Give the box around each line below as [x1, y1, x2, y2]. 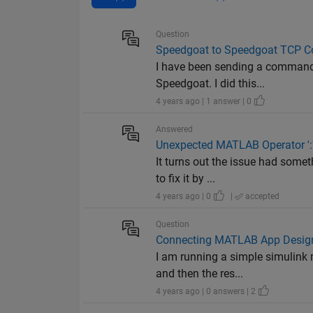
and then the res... [156, 267, 244, 281]
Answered [156, 124, 194, 135]
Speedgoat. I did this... [156, 77, 265, 91]
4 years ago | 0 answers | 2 [156, 286, 259, 297]
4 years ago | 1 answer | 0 [156, 96, 254, 107]
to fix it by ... [156, 172, 216, 186]
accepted [243, 191, 280, 202]
